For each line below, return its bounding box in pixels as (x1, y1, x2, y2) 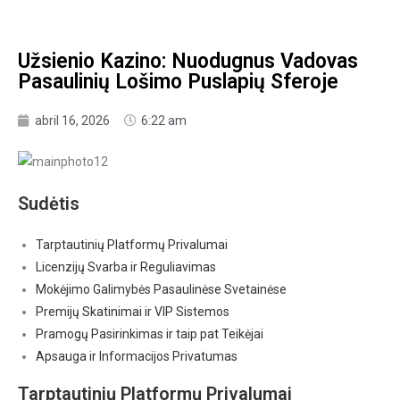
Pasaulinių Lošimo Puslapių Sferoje (18, 69, 338, 94)
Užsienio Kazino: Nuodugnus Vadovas (18, 48, 358, 73)
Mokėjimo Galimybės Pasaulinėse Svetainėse (36, 281, 287, 296)
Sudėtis (18, 192, 79, 214)
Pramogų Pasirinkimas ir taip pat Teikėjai (36, 326, 263, 341)
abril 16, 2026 (35, 112, 110, 128)
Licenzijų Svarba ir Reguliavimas (36, 259, 216, 274)
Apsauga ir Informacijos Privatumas (36, 348, 237, 363)
